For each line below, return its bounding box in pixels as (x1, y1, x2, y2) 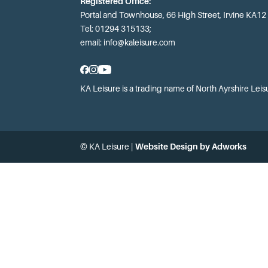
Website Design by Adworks (135, 141, 247, 151)
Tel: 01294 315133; (80, 23, 152, 33)
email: (80, 37, 104, 47)
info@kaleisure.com (103, 37, 176, 47)
